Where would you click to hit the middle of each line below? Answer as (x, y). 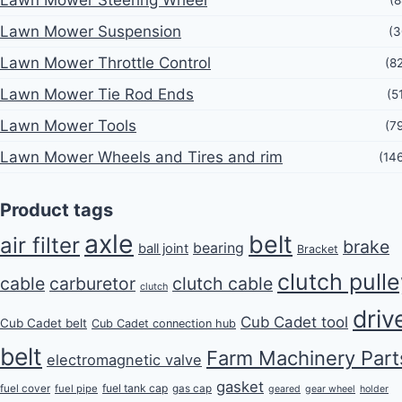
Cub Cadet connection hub (164, 323)
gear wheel (330, 389)
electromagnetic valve (124, 359)
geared (284, 389)
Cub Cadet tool (294, 322)
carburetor (92, 283)
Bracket (318, 249)
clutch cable (223, 283)
